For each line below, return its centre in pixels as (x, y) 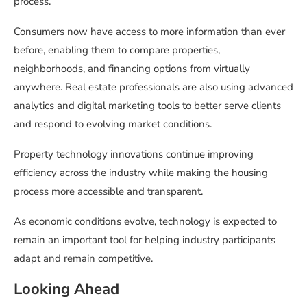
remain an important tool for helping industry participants (145, 240)
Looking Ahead (66, 290)
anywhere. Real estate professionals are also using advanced (153, 87)
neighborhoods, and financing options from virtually (132, 69)
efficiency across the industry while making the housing (141, 173)
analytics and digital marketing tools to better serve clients (147, 106)
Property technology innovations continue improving (134, 155)
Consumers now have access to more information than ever (149, 32)
